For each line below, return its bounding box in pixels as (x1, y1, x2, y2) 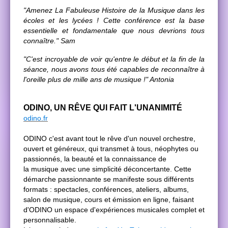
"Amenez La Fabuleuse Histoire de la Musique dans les (23, 6, 205, 14)
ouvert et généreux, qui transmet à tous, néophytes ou (23, 144, 198, 153)
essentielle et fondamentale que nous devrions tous (23, 26, 205, 35)
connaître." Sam (23, 36, 75, 45)
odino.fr (23, 113, 48, 122)
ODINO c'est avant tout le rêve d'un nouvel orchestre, (23, 134, 195, 142)
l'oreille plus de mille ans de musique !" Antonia (23, 75, 174, 83)
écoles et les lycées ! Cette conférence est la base (23, 16, 205, 24)
